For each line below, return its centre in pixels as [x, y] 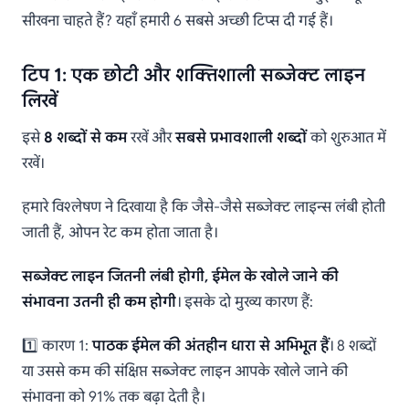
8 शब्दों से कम [85, 137]
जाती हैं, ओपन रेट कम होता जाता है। [120, 232]
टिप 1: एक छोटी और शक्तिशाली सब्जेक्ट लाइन [194, 75]
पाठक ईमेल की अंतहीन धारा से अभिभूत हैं [210, 346]
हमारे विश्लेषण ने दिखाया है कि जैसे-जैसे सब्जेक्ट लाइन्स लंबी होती [204, 207]
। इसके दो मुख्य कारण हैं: [245, 302]
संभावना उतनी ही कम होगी [99, 302]
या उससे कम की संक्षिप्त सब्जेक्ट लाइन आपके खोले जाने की [185, 371]
